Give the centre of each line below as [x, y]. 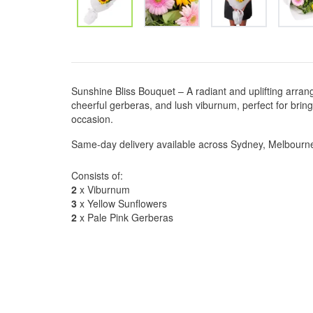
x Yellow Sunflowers [122, 203]
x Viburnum [103, 189]
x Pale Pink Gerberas [125, 217]
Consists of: [97, 175]
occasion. [92, 119]
